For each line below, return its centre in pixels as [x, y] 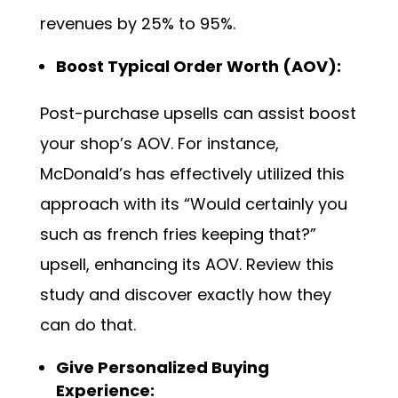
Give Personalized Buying [162, 367]
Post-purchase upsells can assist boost [198, 113]
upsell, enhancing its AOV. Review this [187, 264]
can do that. [88, 324]
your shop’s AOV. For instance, [159, 143]
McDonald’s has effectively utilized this [192, 173]
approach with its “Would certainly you [193, 203]
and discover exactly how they [210, 294]
